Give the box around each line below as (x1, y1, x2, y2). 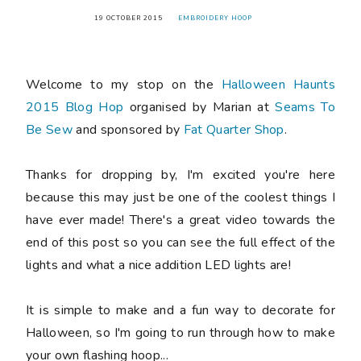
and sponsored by (72, 120, 184, 139)
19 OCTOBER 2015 (93, 13, 163, 23)
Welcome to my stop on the (26, 75, 222, 93)
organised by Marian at (123, 98, 276, 116)
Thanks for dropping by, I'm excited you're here (26, 165, 335, 184)
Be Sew (26, 120, 73, 139)
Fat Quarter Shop (183, 120, 284, 139)
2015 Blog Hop (26, 98, 124, 116)
